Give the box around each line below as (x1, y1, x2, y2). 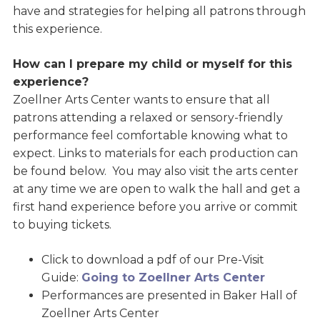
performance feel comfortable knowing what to (12, 129, 288, 143)
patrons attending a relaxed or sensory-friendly (12, 111, 283, 125)
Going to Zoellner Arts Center (81, 271, 265, 285)
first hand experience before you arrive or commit (12, 200, 298, 214)
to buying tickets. (12, 218, 111, 232)
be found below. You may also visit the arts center (12, 164, 299, 179)
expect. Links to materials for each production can (12, 146, 298, 161)
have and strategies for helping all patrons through (12, 4, 306, 19)
